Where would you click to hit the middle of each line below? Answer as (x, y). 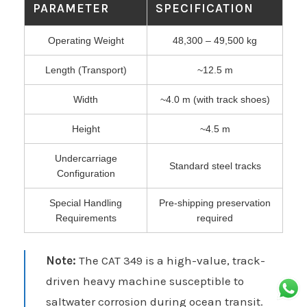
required (215, 218)
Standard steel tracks (215, 166)
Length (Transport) (86, 70)
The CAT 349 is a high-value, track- (171, 261)
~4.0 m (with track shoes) (215, 100)
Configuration (86, 174)
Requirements (86, 218)
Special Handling (86, 203)
